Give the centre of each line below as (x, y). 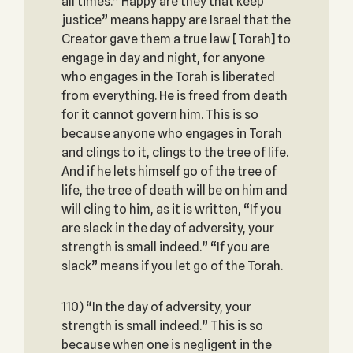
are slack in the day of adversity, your (167, 228)
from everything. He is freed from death (174, 96)
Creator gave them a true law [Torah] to (176, 39)
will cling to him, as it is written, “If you (171, 209)
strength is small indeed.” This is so (162, 326)
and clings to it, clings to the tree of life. (175, 152)
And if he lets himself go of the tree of (169, 171)
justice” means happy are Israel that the (176, 20)
